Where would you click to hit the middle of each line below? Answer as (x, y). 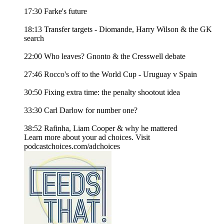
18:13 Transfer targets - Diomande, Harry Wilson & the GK (118, 29)
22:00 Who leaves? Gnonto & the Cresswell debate (105, 56)
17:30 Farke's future (55, 11)
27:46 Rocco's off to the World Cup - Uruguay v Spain (110, 74)
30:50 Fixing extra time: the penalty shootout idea (102, 92)
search (34, 38)
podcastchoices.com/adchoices (72, 146)
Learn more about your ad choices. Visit (87, 137)
